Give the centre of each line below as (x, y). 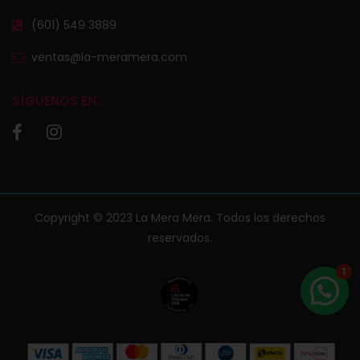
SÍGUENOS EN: (56, 101)
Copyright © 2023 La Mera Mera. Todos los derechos (180, 218)
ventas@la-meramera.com (109, 57)
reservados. (180, 238)
